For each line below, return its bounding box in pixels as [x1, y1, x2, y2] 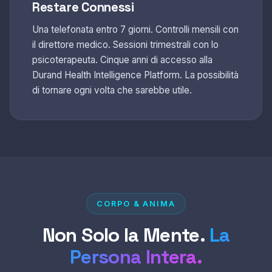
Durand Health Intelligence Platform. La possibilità [32, 69, 239, 81]
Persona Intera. [69, 244, 203, 269]
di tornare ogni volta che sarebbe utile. [32, 84, 192, 96]
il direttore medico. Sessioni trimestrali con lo [32, 38, 219, 50]
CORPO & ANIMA [97, 199, 175, 208]
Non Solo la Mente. [42, 222, 209, 247]
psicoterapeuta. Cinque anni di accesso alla [32, 53, 212, 66]
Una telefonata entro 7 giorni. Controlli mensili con [32, 23, 239, 35]
